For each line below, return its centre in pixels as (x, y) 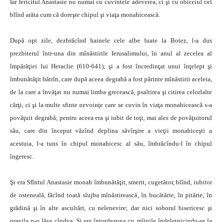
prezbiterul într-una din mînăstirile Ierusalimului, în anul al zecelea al (111, 53)
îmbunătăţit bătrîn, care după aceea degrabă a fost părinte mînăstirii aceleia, (111, 79)
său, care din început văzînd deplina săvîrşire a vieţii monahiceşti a (111, 131)
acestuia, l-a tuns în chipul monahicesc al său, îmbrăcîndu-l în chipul (111, 143)
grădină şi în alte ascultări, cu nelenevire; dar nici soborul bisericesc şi (111, 208)
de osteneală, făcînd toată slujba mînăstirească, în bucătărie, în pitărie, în (111, 195)
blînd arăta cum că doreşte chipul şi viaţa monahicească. (85, 15)
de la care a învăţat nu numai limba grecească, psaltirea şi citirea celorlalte (111, 92)
